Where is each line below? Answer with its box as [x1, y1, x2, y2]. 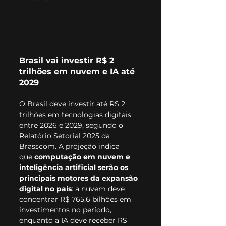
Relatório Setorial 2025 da [19, 131, 112, 140]
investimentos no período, [19, 205, 114, 214]
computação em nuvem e [34, 152, 132, 161]
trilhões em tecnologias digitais [19, 109, 133, 119]
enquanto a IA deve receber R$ [19, 215, 129, 225]
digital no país [19, 184, 72, 193]
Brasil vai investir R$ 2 [19, 55, 117, 65]
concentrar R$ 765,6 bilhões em [19, 194, 133, 204]
